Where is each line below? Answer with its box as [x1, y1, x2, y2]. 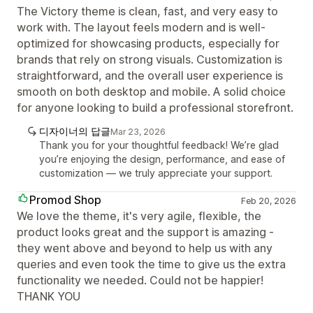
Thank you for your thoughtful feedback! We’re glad [39, 139, 279, 151]
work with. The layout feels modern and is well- [17, 20, 265, 34]
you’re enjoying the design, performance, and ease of [39, 153, 285, 165]
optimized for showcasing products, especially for [17, 36, 279, 50]
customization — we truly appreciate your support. [39, 167, 272, 179]
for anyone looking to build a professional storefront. [17, 101, 293, 115]
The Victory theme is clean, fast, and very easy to [17, 4, 278, 18]
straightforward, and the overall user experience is [17, 68, 283, 82]
